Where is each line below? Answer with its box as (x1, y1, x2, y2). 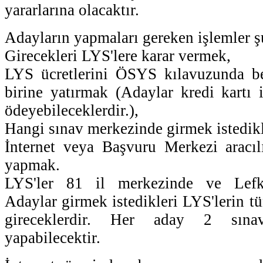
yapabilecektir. (5, 228, 100, 247)
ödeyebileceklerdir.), (5, 101, 139, 119)
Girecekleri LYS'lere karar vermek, (5, 46, 231, 65)
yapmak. (5, 156, 60, 174)
